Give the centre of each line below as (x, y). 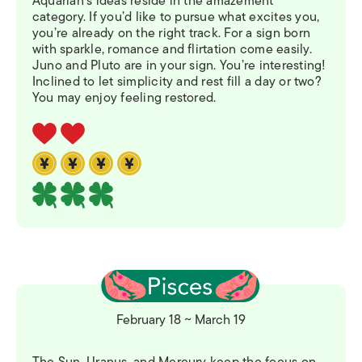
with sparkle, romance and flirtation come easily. (172, 50)
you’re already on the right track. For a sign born (171, 34)
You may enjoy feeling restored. (124, 98)
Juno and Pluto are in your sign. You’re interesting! (179, 66)
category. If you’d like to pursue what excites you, (176, 17)
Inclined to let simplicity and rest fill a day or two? (177, 82)
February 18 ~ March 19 (181, 320)
